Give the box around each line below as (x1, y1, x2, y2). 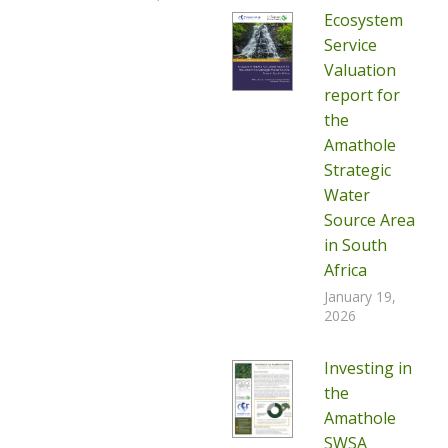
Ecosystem (323, 9, 403, 31)
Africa (323, 259, 367, 281)
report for (323, 84, 400, 106)
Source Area (323, 209, 415, 231)
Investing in (323, 357, 412, 379)
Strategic (323, 159, 391, 181)
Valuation (323, 59, 396, 81)
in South (323, 234, 387, 256)
